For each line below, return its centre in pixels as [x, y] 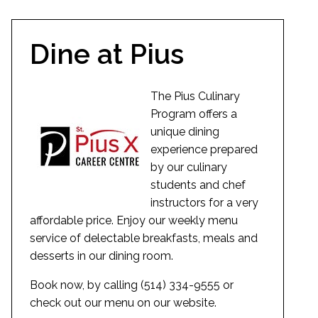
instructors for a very [204, 202]
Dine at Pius [107, 54]
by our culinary [189, 167]
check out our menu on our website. [123, 302]
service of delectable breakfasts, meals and [144, 238]
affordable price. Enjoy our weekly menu [134, 220]
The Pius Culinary [195, 96]
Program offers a [194, 114]
